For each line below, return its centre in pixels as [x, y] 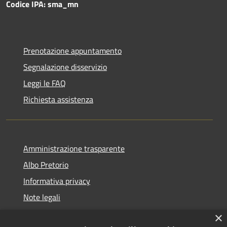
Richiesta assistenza [58, 100]
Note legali [42, 197]
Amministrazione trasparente [74, 149]
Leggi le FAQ [45, 83]
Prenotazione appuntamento [72, 51]
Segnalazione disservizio [65, 67]
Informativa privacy [57, 181]
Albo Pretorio [46, 165]
